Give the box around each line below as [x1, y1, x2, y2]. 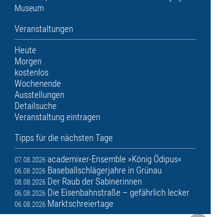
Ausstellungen [15, 89, 64, 100]
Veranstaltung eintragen [15, 111, 100, 123]
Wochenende [15, 77, 61, 89]
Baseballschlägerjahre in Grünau [47, 164, 162, 176]
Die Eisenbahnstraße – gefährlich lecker [47, 186, 189, 198]
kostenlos [15, 66, 48, 78]
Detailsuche [15, 100, 57, 111]
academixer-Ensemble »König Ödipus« [47, 153, 182, 165]
